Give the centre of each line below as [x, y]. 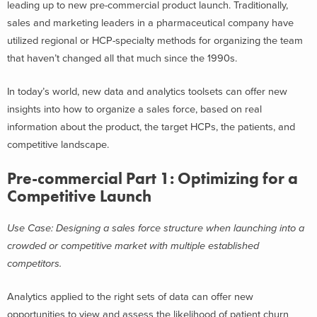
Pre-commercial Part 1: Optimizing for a [152, 179]
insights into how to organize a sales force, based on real [134, 110]
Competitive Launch [79, 196]
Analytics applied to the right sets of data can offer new [130, 297]
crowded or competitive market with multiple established [133, 246]
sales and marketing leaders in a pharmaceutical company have [150, 23]
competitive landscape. [58, 145]
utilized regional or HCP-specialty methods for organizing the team [155, 40]
